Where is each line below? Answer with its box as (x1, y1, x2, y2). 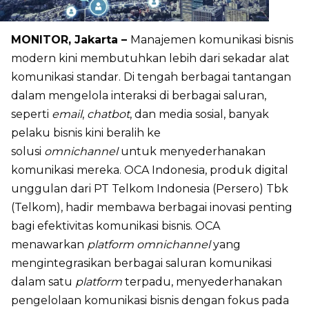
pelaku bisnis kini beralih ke (11, 126, 161, 139)
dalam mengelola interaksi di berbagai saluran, (11, 88, 266, 102)
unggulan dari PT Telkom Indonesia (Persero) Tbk (11, 181, 288, 195)
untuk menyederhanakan (118, 144, 266, 158)
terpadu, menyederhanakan (122, 275, 282, 288)
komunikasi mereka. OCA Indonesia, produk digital (11, 163, 288, 177)
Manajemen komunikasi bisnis (130, 32, 293, 46)
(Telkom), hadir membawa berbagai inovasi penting (11, 200, 292, 214)
